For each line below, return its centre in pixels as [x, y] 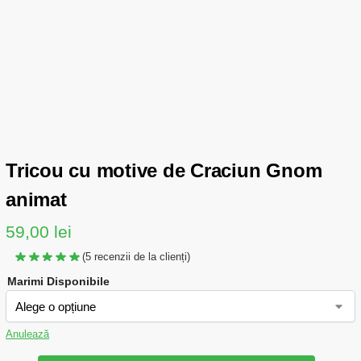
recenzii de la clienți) [141, 257]
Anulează [27, 334]
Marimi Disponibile [58, 282]
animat [36, 199]
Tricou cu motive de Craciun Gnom [164, 170]
